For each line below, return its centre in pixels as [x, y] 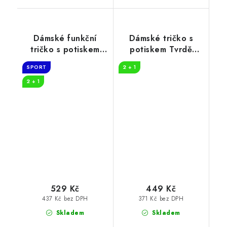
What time [65, 61]
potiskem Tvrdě [161, 50]
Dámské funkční [65, 39]
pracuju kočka [161, 61]
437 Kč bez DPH [65, 199]
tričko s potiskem [65, 50]
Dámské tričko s [161, 39]
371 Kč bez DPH [161, 199]
